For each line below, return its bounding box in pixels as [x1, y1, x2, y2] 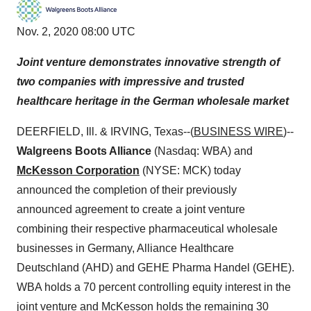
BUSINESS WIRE [194, 126, 283, 137]
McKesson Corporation [17, 165, 140, 176]
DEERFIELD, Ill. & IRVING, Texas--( [17, 126, 194, 137]
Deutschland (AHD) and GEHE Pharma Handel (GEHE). [17, 262, 294, 274]
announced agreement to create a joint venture [17, 203, 245, 215]
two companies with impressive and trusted [17, 76, 244, 87]
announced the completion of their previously [17, 184, 237, 196]
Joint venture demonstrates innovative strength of [17, 56, 280, 68]
